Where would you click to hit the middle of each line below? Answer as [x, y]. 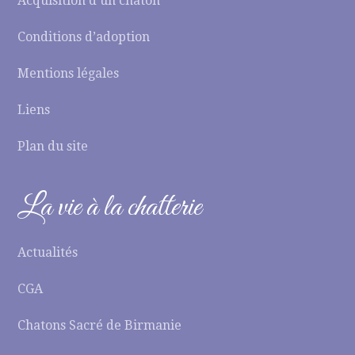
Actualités [48, 252]
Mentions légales [69, 73]
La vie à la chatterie [110, 208]
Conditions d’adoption [84, 37]
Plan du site [53, 146]
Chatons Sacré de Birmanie [100, 325]
